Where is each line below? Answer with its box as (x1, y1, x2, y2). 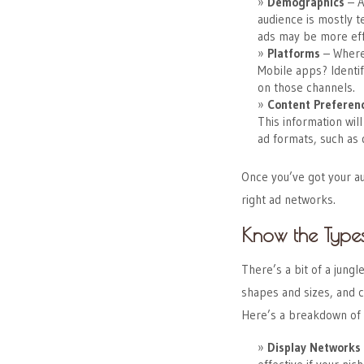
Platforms (267, 45, 320, 61)
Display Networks (267, 339, 361, 355)
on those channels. (258, 80, 355, 95)
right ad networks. (241, 191, 336, 207)
